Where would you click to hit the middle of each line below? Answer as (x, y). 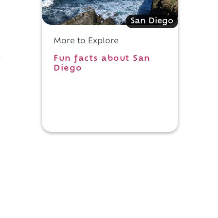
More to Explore (86, 42)
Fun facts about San (102, 59)
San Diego (152, 21)
